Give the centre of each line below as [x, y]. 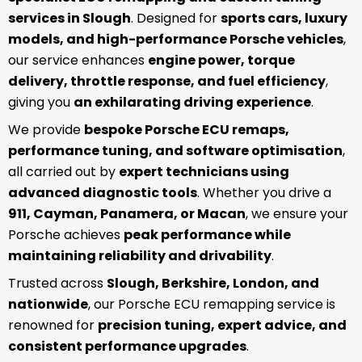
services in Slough [69, 19]
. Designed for [176, 19]
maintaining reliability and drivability [140, 256]
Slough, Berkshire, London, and [213, 284]
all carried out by [63, 172]
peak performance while [207, 235]
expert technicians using [204, 172]
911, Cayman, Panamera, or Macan [127, 214]
